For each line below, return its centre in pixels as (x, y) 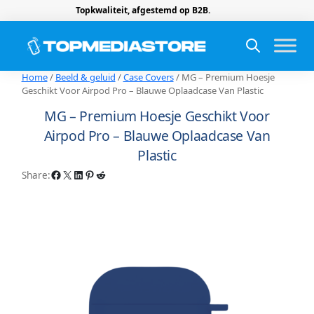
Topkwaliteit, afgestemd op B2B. (143, 10)
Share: (36, 175)
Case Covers (148, 77)
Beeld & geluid (85, 77)
